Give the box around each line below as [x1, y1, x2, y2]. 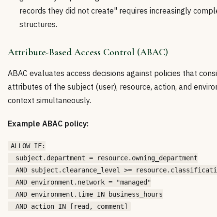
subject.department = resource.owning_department [8, 154, 198, 162]
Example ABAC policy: [8, 119, 89, 129]
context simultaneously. [8, 95, 91, 106]
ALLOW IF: [11, 142, 46, 150]
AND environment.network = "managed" [8, 178, 151, 186]
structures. [19, 19, 57, 30]
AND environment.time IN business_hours [8, 190, 163, 199]
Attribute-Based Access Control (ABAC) [8, 46, 168, 59]
